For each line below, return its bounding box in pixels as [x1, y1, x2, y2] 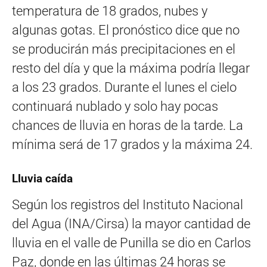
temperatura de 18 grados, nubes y [12, 3, 207, 18]
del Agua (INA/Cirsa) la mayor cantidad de [12, 216, 250, 231]
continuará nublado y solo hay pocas [12, 98, 218, 114]
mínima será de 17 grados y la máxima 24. [12, 136, 253, 152]
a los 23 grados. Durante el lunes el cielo [12, 79, 237, 95]
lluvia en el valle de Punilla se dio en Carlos [12, 235, 251, 250]
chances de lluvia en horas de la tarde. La [12, 117, 243, 133]
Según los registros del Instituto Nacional [12, 197, 243, 212]
